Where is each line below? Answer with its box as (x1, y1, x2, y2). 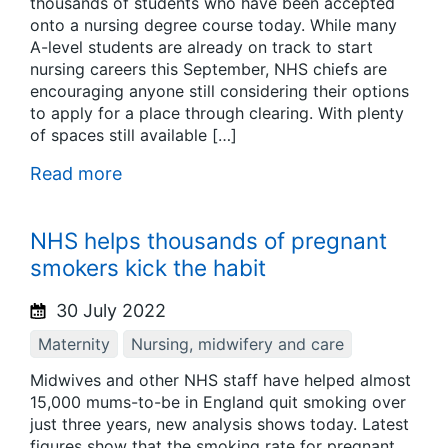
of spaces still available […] (30, 124, 237, 145)
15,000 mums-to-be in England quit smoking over (30, 392, 406, 413)
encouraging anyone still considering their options (30, 80, 409, 101)
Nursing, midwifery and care (131, 333, 344, 354)
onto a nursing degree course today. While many (30, 14, 397, 35)
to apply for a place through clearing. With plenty (30, 102, 404, 123)
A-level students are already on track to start (30, 36, 373, 57)
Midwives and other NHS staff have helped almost (30, 370, 411, 391)
